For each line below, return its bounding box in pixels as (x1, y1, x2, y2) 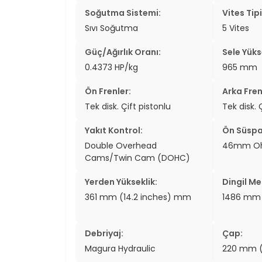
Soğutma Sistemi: (85, 6, 161, 19)
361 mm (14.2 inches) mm (85, 191, 191, 203)
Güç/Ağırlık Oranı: (85, 46, 161, 58)
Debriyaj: (85, 227, 123, 239)
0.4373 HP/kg (85, 61, 138, 73)
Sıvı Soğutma (85, 22, 138, 34)
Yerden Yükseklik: (85, 175, 157, 188)
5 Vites (222, 22, 249, 34)
